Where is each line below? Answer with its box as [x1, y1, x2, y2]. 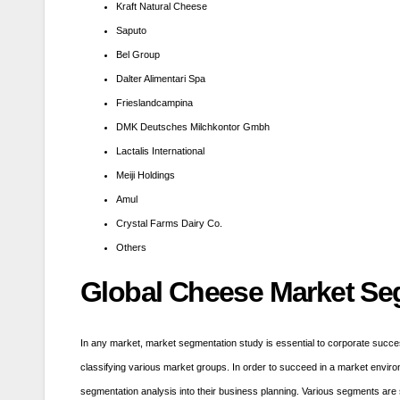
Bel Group [116, 49, 160, 61]
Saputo [116, 25, 146, 37]
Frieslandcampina [116, 97, 193, 109]
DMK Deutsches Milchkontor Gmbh [116, 121, 270, 133]
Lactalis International [116, 146, 204, 157]
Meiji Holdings [116, 170, 175, 181]
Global [80, 276, 169, 309]
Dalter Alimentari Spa [116, 73, 205, 85]
